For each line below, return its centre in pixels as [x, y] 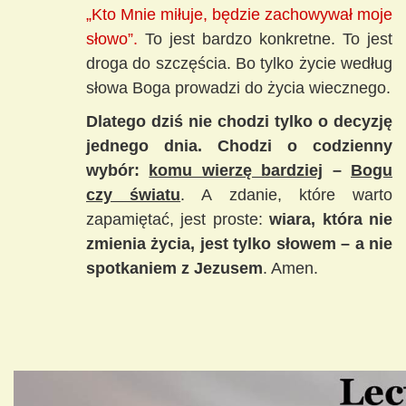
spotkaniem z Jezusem [174, 269]
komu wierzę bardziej [236, 171]
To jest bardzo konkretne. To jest [269, 39]
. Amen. [290, 269]
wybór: [113, 171]
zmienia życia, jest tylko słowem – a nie [239, 244]
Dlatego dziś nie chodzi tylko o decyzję [239, 122]
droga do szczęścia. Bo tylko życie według [239, 64]
